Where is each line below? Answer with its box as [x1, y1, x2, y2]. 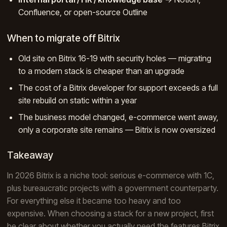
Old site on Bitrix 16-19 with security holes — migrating [18, 53, 212, 63]
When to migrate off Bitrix [7, 32, 120, 44]
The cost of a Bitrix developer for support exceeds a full [18, 82, 218, 93]
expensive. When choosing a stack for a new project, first [7, 208, 214, 219]
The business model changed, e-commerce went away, [18, 111, 219, 122]
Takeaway [7, 149, 53, 162]
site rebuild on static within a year [18, 95, 137, 105]
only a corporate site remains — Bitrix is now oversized [18, 124, 216, 135]
